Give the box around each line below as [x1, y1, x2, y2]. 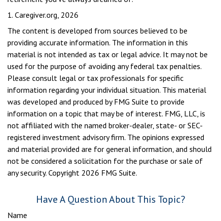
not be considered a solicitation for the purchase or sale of [7, 156, 203, 166]
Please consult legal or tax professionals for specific [7, 73, 184, 83]
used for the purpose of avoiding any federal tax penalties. [7, 61, 201, 71]
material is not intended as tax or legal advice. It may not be [7, 49, 208, 59]
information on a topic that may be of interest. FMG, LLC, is [7, 109, 205, 118]
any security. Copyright [7, 168, 81, 178]
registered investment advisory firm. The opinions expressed [7, 132, 204, 142]
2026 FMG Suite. [81, 168, 137, 178]
